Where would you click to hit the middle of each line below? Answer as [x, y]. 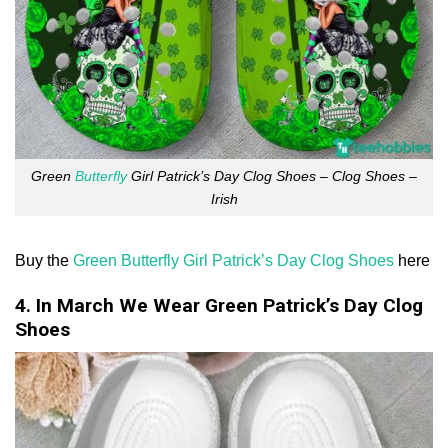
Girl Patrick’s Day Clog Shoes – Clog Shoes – [272, 175]
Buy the [44, 261]
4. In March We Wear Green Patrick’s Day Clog [219, 306]
